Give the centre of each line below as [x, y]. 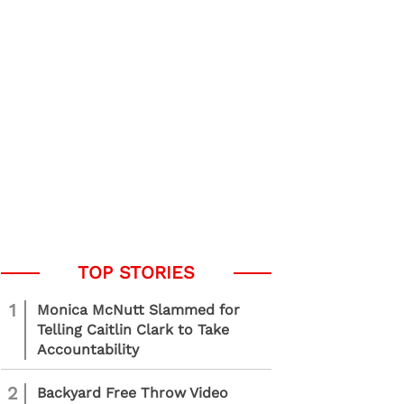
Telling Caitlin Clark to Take [133, 330]
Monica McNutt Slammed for [138, 310]
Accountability [88, 349]
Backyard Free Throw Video [133, 393]
